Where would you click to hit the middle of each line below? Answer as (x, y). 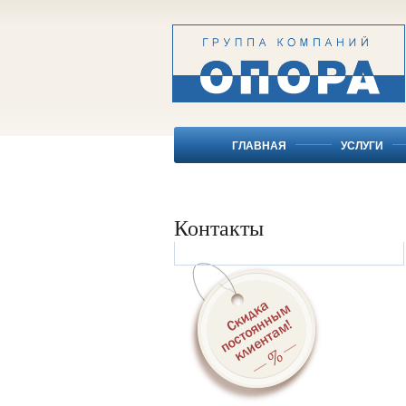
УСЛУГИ (362, 146)
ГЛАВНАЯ (259, 146)
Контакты (219, 227)
